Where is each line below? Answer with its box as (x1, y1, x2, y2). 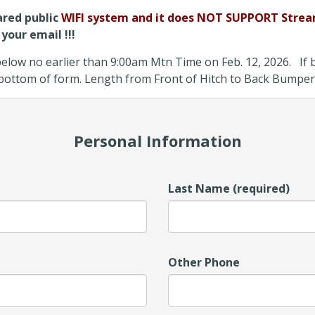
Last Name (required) (168, 181, 290, 196)
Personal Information (73, 130, 242, 151)
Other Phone (168, 255, 240, 270)
